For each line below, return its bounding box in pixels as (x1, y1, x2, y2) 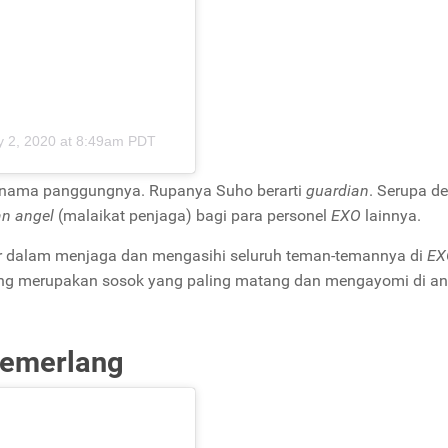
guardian (306, 181, 369, 200)
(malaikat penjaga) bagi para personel (54, 206, 331, 225)
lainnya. (365, 206, 421, 225)
